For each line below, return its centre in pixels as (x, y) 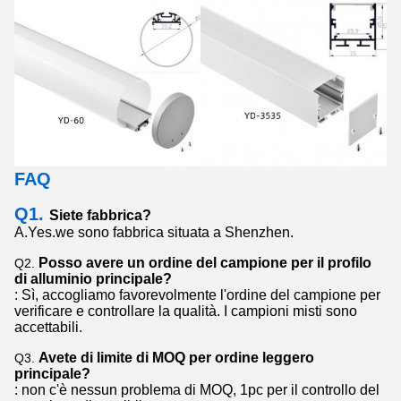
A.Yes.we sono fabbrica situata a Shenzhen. (154, 233)
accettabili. (48, 328)
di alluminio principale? (93, 279)
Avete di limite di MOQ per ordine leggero (176, 358)
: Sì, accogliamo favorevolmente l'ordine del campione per (197, 295)
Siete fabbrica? (100, 216)
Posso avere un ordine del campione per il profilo (205, 263)
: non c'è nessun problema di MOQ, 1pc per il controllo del (197, 390)
